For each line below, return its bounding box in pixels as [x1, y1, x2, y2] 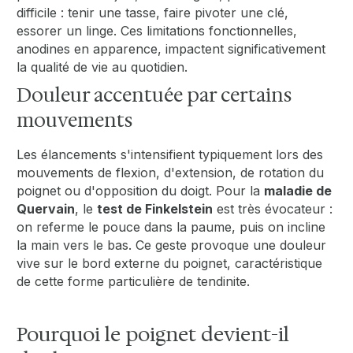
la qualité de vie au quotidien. [17, 59, 188, 76]
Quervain [17, 201, 76, 217]
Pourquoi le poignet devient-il [17, 321, 290, 348]
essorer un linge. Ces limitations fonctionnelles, [17, 23, 298, 39]
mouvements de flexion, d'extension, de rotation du [17, 165, 325, 181]
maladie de [264, 183, 333, 199]
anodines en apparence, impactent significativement [17, 41, 326, 58]
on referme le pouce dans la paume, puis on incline [17, 219, 326, 236]
